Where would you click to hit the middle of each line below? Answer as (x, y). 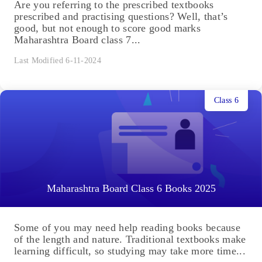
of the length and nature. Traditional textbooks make (130, 239)
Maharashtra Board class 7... (77, 40)
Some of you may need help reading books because (127, 228)
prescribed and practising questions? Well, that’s (121, 17)
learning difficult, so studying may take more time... (130, 251)
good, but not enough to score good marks (107, 28)
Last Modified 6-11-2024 (58, 61)
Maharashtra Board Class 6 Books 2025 (131, 189)
